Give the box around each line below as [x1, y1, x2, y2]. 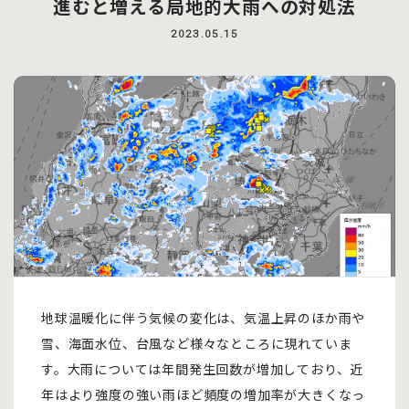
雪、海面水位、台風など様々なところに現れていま [41, 334, 352, 352]
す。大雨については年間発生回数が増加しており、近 [41, 360, 364, 378]
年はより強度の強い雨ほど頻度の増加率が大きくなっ [41, 385, 366, 404]
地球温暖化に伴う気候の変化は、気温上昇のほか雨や [41, 309, 366, 327]
